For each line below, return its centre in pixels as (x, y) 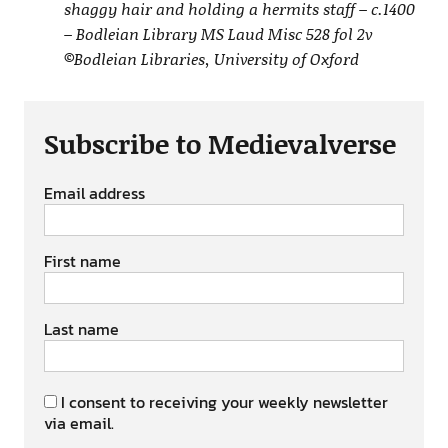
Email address (94, 193)
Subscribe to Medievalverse (219, 143)
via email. (78, 423)
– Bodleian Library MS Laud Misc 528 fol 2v (217, 34)
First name (82, 261)
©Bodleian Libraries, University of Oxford (211, 59)
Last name (81, 329)
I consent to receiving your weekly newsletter (224, 402)
